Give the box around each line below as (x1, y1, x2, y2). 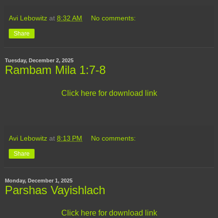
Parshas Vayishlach (5, 183, 105, 197)
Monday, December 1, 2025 (5, 177, 73, 183)
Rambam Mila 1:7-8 (5, 63, 106, 77)
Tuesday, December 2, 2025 (5, 57, 73, 64)
